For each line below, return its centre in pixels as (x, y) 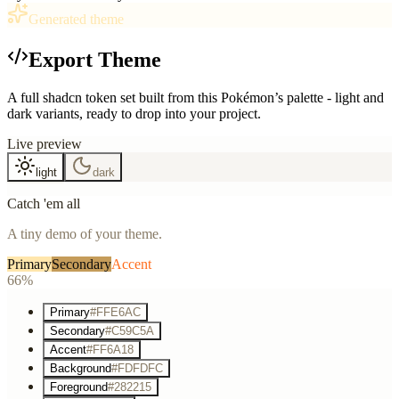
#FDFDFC (137, 368)
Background (81, 368)
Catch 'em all (44, 203)
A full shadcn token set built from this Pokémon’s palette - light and (195, 97)
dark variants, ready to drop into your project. (134, 113)
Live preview (45, 143)
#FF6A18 (110, 349)
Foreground (79, 387)
